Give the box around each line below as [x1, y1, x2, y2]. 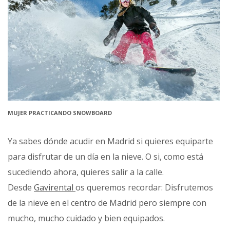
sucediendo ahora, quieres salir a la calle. [8, 166, 164, 178]
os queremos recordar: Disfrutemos [75, 181, 213, 193]
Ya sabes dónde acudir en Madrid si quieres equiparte [8, 135, 213, 147]
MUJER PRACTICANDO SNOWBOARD [8, 108, 112, 117]
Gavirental [34, 181, 75, 193]
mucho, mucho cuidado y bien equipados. [8, 212, 165, 224]
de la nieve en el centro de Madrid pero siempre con [8, 197, 206, 208]
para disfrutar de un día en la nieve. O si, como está [8, 150, 203, 162]
